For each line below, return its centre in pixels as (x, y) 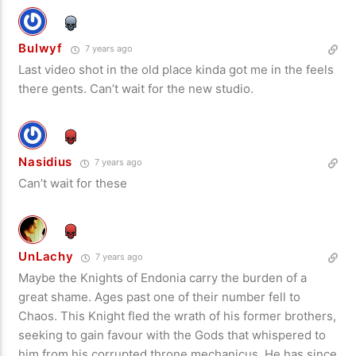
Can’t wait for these (73, 184)
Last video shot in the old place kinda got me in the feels (176, 70)
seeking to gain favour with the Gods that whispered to (172, 335)
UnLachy (46, 257)
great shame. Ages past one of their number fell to (160, 297)
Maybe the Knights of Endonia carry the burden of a (163, 278)
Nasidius (46, 162)
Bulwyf (41, 48)
